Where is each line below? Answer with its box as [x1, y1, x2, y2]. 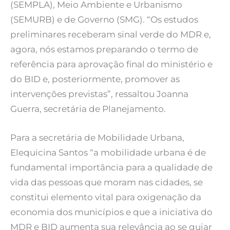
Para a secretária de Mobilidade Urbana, [10, 132, 184, 143]
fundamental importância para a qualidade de [10, 162, 213, 172]
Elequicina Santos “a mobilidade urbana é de [10, 147, 206, 158]
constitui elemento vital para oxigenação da [10, 191, 201, 202]
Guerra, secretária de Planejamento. [10, 103, 166, 114]
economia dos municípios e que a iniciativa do [10, 206, 213, 217]
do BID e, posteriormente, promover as [10, 73, 180, 84]
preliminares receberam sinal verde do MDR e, [10, 29, 211, 40]
